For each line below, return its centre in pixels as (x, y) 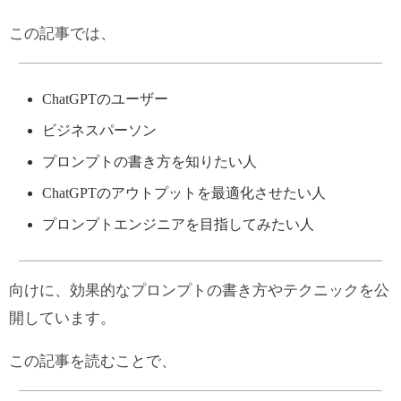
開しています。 (62, 318)
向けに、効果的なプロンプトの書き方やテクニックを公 (199, 290)
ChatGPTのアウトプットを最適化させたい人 (183, 192)
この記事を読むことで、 (93, 361)
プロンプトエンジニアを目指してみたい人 (178, 224)
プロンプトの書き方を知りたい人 (149, 161)
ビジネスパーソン (99, 130)
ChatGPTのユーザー (105, 98)
